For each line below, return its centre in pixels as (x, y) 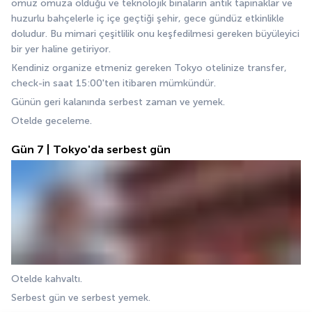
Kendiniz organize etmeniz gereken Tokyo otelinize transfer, (149, 68)
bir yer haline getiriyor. (61, 49)
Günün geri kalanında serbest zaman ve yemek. (119, 102)
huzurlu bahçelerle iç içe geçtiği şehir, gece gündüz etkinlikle (148, 19)
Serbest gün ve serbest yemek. (82, 297)
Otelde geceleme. (52, 121)
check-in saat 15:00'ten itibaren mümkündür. (115, 84)
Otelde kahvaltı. (48, 279)
